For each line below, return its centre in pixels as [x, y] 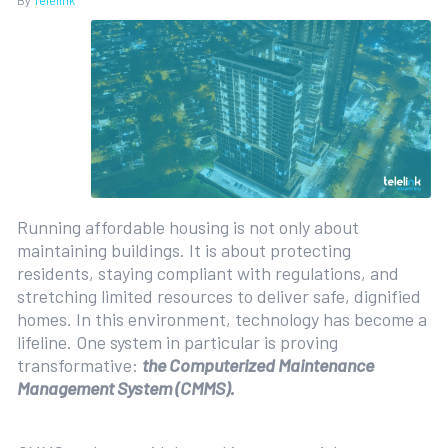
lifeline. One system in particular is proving [177, 342]
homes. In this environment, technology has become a [221, 319]
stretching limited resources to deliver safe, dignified [218, 296]
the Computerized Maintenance [257, 365]
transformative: [79, 365]
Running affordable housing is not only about [187, 227]
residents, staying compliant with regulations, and [207, 273]
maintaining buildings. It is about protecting [183, 250]
